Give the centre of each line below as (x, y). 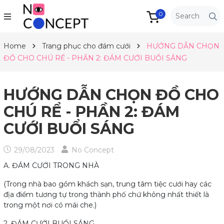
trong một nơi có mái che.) (50, 205)
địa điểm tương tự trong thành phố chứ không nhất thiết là (106, 194)
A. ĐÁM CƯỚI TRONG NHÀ (51, 165)
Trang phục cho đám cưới (87, 46)
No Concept (93, 150)
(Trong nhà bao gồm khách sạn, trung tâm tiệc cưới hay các (107, 184)
